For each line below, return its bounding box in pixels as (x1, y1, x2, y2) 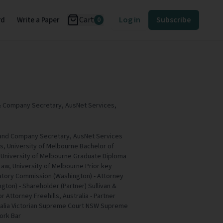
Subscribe (156, 14, 191, 25)
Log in (119, 14, 140, 25)
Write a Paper (17, 14, 59, 25)
